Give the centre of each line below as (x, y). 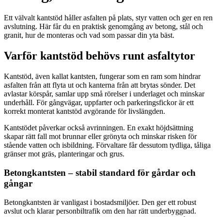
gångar (18, 183)
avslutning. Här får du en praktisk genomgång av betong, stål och (103, 27)
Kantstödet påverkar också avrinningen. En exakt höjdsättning (99, 128)
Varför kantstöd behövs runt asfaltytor (100, 56)
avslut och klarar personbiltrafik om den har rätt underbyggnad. (100, 211)
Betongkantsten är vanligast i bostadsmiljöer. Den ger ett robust (100, 202)
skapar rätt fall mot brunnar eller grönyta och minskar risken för (100, 137)
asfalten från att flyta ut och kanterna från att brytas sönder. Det (100, 85)
